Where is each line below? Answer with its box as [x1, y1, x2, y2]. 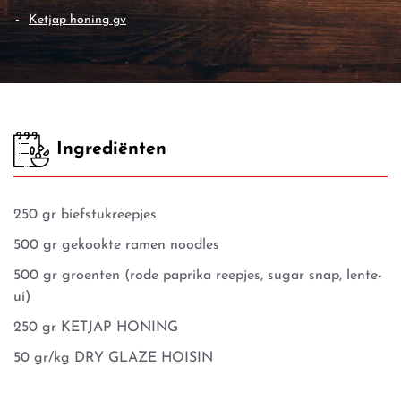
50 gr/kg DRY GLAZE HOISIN [13, 351, 213, 365]
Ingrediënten [56, 141, 166, 158]
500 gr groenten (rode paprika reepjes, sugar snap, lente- [13, 269, 382, 283]
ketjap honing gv [38, 13, 126, 27]
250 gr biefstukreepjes [13, 208, 157, 222]
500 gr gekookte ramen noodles [13, 238, 219, 252]
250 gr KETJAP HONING [13, 320, 178, 335]
